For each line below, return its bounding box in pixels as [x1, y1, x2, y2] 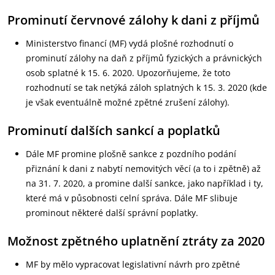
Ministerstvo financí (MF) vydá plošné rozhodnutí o [26, 37, 233, 49]
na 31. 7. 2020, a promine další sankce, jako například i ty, [26, 177, 263, 189]
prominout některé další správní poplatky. [26, 207, 198, 219]
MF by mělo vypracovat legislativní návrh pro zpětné [26, 258, 240, 270]
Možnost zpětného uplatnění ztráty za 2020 [7, 233, 265, 249]
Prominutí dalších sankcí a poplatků [7, 122, 220, 139]
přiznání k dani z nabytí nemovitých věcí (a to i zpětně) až [26, 163, 261, 174]
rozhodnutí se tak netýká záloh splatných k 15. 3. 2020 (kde [26, 82, 267, 93]
